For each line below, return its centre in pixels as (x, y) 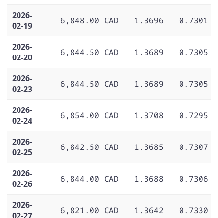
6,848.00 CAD (90, 20)
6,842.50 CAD (90, 147)
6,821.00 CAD (90, 210)
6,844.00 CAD (90, 178)
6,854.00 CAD (90, 115)
